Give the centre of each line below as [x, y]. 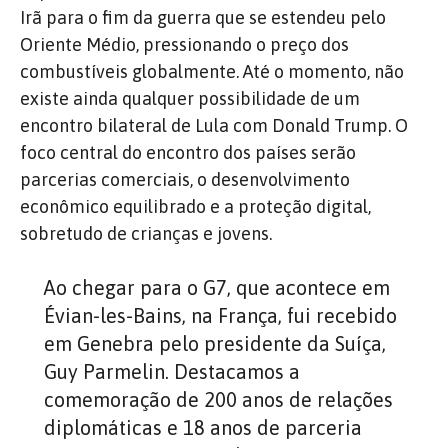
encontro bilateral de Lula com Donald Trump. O [214, 125]
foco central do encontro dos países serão [188, 152]
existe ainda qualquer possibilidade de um [190, 98]
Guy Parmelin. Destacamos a [172, 371]
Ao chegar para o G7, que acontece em [217, 287]
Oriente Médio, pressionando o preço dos [184, 44]
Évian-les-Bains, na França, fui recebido [220, 315]
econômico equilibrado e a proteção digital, [195, 206]
